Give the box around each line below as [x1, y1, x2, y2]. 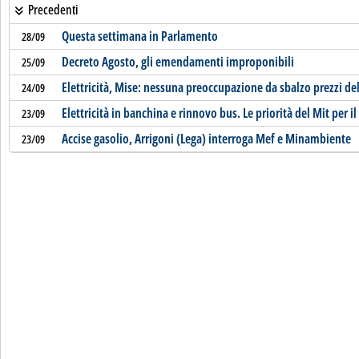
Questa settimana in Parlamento [61, 27, 218, 45]
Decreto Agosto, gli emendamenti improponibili [61, 53, 294, 71]
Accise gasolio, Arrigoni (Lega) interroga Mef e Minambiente [61, 130, 351, 147]
